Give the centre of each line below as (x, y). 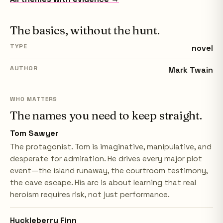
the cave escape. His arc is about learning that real (103, 183)
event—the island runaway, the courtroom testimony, (109, 171)
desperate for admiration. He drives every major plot (106, 159)
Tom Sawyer (34, 133)
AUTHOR (24, 68)
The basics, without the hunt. (85, 30)
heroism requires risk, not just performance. (90, 195)
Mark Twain (191, 70)
